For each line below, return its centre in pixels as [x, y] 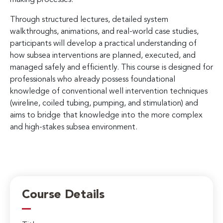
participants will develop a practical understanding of [103, 44]
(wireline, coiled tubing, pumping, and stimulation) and [104, 103]
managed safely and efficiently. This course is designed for [111, 67]
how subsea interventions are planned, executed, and [103, 56]
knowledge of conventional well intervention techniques [109, 91]
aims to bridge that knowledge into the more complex [106, 115]
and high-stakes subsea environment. [74, 127]
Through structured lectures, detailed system [89, 20]
